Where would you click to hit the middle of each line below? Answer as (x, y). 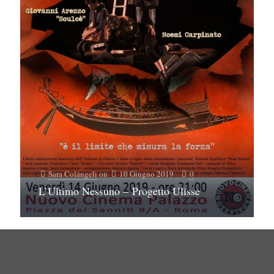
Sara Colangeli (73, 173)
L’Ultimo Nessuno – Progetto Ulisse (119, 191)
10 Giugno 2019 (146, 173)
